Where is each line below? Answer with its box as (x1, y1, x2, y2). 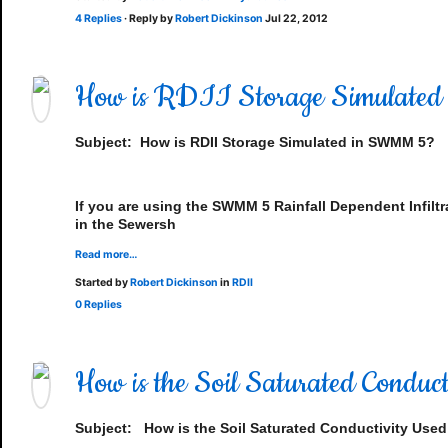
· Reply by (122, 12, 175, 25)
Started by (75, 276, 130, 289)
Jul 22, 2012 (265, 12, 328, 25)
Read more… (75, 248, 137, 261)
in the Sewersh (75, 216, 176, 232)
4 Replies (75, 12, 122, 25)
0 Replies (75, 298, 122, 311)
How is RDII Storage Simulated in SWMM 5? (132, 134, 435, 150)
